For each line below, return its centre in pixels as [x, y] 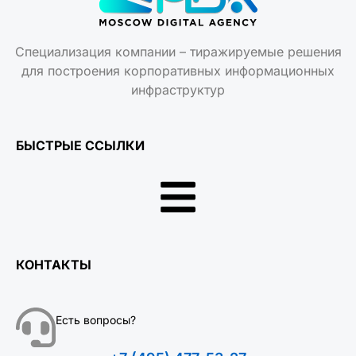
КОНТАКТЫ [54, 265]
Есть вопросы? [96, 320]
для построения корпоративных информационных [178, 70]
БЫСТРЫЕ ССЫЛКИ [80, 146]
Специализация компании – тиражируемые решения [178, 51]
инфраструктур [178, 89]
